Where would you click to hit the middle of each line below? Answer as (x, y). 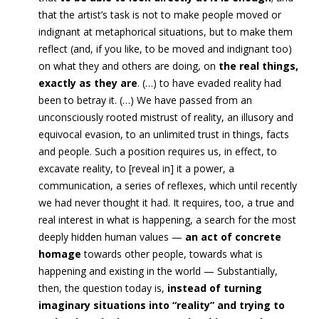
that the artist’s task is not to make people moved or (160, 15)
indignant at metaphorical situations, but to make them (166, 32)
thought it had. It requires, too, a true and (199, 203)
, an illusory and (257, 117)
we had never (71, 203)
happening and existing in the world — (128, 271)
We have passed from (189, 100)
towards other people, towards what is (173, 254)
